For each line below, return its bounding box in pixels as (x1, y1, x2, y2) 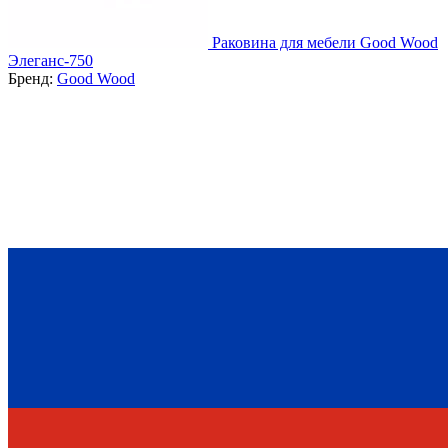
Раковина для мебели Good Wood (212, 33, 438, 51)
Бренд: (8, 69, 57, 87)
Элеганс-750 (8, 51, 93, 69)
